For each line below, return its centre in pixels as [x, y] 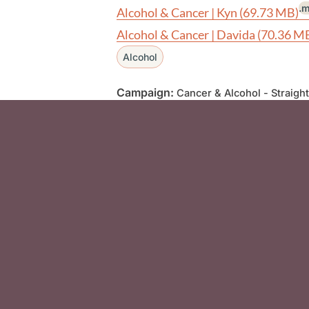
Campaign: [146, 92]
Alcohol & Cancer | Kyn [178, 12]
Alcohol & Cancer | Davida [187, 34]
